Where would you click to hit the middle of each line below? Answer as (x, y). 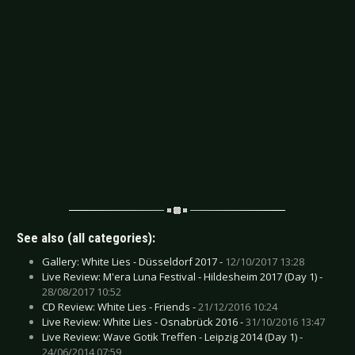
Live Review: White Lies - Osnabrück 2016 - (144, 321)
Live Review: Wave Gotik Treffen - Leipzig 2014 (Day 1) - (172, 336)
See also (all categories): (86, 238)
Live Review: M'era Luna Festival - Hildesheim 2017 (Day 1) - (182, 276)
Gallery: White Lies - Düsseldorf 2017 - (134, 261)
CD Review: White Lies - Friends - (120, 306)
